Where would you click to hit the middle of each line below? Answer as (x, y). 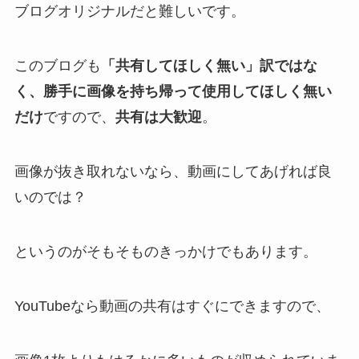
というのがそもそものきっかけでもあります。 (165, 251)
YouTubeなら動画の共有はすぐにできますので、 (172, 306)
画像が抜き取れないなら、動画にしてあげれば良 (173, 172)
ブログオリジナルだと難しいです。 (129, 12)
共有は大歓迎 (158, 117)
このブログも (57, 66)
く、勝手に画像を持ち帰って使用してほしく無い (173, 92)
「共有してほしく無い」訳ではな (209, 66)
